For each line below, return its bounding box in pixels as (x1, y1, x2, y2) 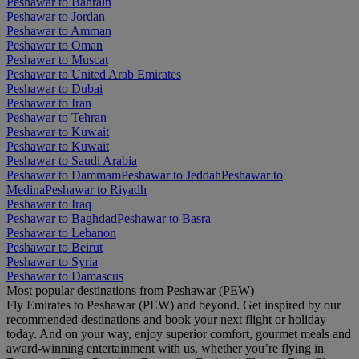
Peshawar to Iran (6, 96, 91, 111)
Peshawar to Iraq (6, 197, 91, 212)
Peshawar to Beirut (6, 240, 103, 255)
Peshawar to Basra (117, 212, 211, 226)
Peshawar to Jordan (6, 10, 105, 24)
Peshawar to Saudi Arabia (6, 154, 137, 168)
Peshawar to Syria (6, 255, 98, 269)
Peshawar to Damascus (6, 269, 123, 284)
